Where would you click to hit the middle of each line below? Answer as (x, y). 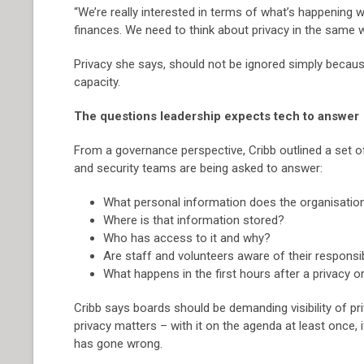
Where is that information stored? (194, 220)
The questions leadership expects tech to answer (217, 116)
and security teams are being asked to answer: (199, 168)
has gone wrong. (119, 344)
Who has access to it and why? (187, 238)
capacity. (97, 82)
